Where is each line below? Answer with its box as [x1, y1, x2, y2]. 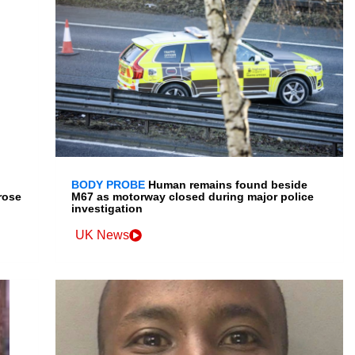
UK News [75, 228, 130, 242]
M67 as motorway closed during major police [71, 190, 315, 204]
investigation [71, 202, 143, 216]
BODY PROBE [71, 178, 146, 192]
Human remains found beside [148, 178, 308, 192]
